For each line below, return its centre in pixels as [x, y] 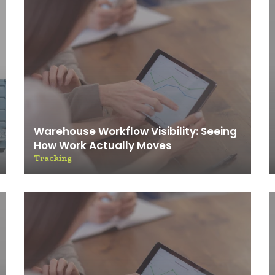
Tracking [53, 158]
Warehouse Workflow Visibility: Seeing [135, 131]
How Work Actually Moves [103, 145]
